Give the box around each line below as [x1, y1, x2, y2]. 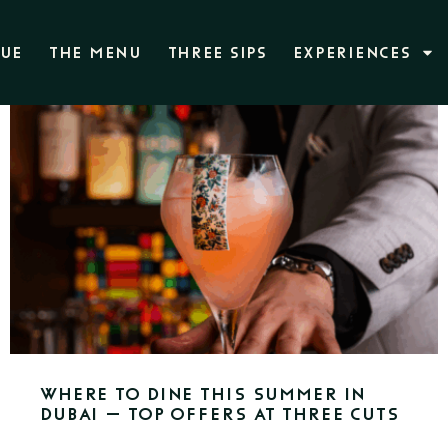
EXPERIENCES [292, 43, 411, 62]
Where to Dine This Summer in [40, 384, 367, 404]
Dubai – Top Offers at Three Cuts [40, 404, 400, 424]
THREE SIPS [167, 43, 267, 62]
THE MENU [49, 43, 142, 62]
